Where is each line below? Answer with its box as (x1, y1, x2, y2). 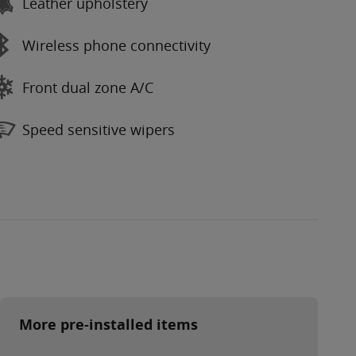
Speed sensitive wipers (22, 119, 175, 139)
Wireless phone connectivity (22, 35, 211, 55)
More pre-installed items (19, 315, 198, 335)
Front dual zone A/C (22, 77, 153, 97)
